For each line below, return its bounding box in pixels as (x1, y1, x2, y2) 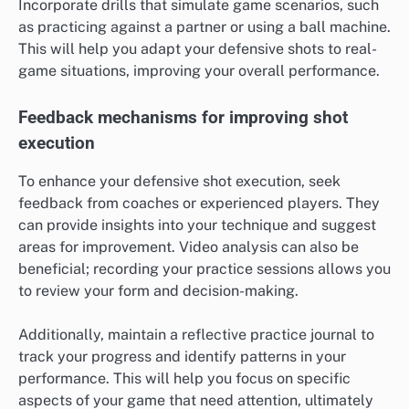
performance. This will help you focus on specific (18, 369, 351, 387)
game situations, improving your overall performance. (18, 62, 380, 80)
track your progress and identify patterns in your (18, 347, 346, 365)
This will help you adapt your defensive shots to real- (18, 40, 377, 58)
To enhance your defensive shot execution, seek (18, 172, 341, 190)
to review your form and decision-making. (18, 281, 299, 299)
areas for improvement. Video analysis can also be (18, 237, 359, 256)
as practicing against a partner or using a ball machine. (18, 18, 391, 37)
